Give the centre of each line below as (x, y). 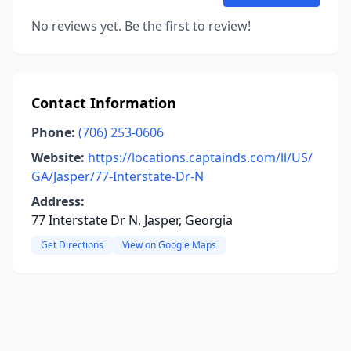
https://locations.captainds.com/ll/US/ (200, 157)
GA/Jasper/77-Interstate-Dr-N (118, 176)
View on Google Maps (169, 245)
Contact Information (104, 103)
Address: (58, 201)
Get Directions (72, 245)
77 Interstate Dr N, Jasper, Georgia (132, 220)
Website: (58, 157)
